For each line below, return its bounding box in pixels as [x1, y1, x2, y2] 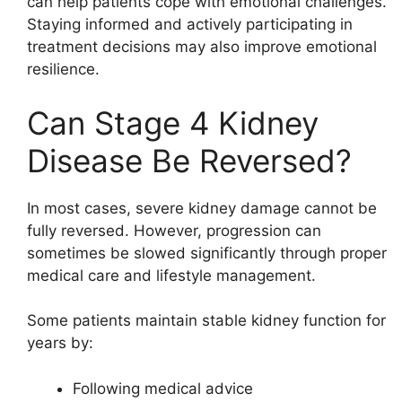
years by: [27, 334, 93, 353]
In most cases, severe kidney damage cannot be [27, 198, 377, 217]
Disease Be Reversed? [27, 141, 352, 179]
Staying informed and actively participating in [27, 15, 353, 34]
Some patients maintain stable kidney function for [27, 311, 386, 330]
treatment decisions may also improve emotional [27, 38, 377, 57]
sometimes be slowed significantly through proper [27, 243, 387, 262]
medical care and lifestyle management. [27, 266, 316, 284]
